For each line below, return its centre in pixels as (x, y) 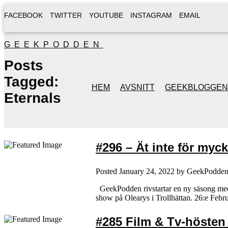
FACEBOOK (23, 15)
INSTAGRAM (151, 15)
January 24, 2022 (147, 171)
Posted (107, 171)
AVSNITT (137, 87)
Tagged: (31, 82)
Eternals (33, 98)
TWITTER (66, 15)
